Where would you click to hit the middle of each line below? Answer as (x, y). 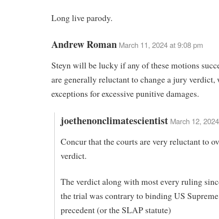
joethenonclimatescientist (114, 121)
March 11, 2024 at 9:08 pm (161, 45)
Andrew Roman (84, 44)
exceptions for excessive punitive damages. (125, 94)
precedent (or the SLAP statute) (116, 210)
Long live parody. (82, 18)
